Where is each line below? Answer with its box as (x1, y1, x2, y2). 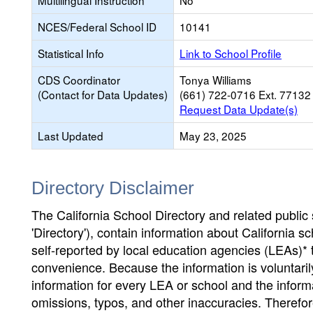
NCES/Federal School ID (38, 19, 156, 34)
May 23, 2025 (180, 128, 247, 143)
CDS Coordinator (38, 72, 120, 87)
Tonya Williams (180, 72, 252, 87)
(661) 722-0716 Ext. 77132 (180, 87, 311, 102)
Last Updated (38, 128, 103, 143)
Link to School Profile (180, 45, 282, 61)
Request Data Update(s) (180, 101, 298, 117)
